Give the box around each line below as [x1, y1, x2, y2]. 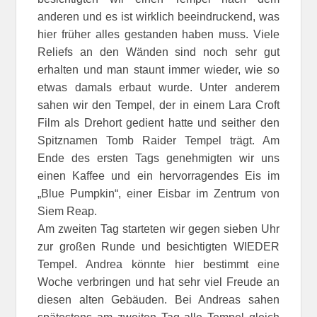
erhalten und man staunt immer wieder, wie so [38, 63, 279, 76]
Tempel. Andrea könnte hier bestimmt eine [38, 258, 279, 270]
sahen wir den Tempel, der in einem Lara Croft [38, 98, 279, 111]
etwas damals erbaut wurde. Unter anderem [38, 81, 279, 93]
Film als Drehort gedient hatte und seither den [38, 116, 279, 129]
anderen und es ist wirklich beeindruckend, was [38, 10, 279, 23]
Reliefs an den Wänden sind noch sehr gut [38, 45, 279, 58]
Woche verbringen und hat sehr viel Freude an [38, 275, 279, 288]
